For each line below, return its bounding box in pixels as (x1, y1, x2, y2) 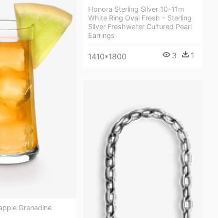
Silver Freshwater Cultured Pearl (88, 22, 192, 31)
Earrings (88, 31, 115, 40)
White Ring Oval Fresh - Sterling (88, 14, 192, 22)
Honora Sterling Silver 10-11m (88, 5, 184, 14)
